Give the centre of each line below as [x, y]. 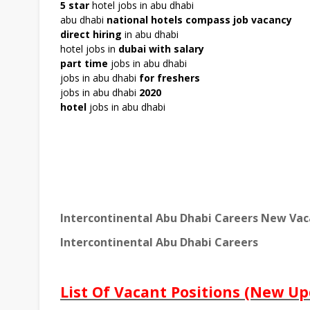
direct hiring [91, 35]
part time [84, 64]
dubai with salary [161, 49]
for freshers [170, 78]
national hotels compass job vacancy [199, 20]
